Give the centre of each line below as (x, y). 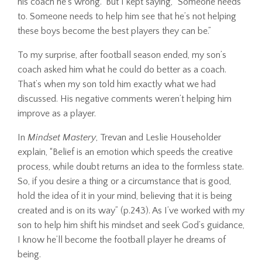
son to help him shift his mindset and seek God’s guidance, (131, 225)
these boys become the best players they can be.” (114, 31)
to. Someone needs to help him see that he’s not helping (127, 16)
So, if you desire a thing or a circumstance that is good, (124, 181)
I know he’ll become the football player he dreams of (122, 239)
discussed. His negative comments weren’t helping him (125, 99)
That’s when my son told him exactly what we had (117, 84)
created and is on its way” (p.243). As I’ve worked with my (131, 210)
